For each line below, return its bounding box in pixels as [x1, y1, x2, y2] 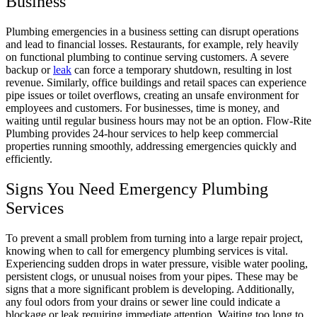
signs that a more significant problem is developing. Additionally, [6, 282, 294, 295]
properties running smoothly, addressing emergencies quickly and [6, 140, 296, 153]
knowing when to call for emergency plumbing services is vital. [6, 244, 288, 257]
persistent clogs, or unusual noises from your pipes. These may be [6, 270, 298, 282]
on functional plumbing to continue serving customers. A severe [6, 51, 289, 64]
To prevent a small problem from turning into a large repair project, [6, 231, 303, 244]
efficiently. [6, 153, 52, 166]
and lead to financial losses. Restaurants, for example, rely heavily [6, 38, 299, 51]
